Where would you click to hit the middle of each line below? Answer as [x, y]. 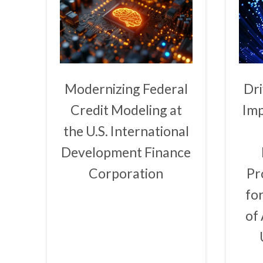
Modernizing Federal [126, 88]
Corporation [126, 173]
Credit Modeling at [126, 109]
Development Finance [126, 152]
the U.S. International [126, 131]
